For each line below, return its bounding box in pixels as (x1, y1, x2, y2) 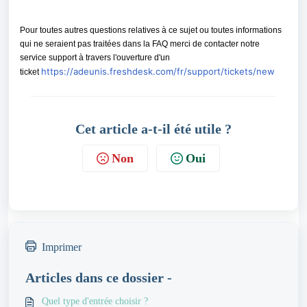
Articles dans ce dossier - (25, 270, 172, 285)
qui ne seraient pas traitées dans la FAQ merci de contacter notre (20, 39, 260, 49)
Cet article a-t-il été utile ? (75, 121, 232, 136)
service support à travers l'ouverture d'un (20, 53, 170, 62)
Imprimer (42, 241, 82, 253)
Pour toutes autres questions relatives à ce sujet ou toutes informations (20, 25, 282, 35)
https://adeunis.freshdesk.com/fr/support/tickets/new (41, 66, 275, 77)
